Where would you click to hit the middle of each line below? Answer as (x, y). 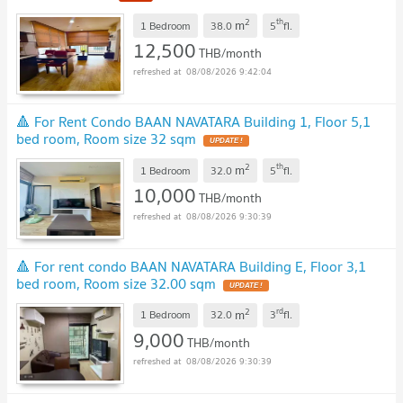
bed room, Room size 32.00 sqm (116, 283)
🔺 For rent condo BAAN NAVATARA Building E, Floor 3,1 (191, 266)
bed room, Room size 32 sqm (106, 139)
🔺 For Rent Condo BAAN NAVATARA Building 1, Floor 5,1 (193, 122)
